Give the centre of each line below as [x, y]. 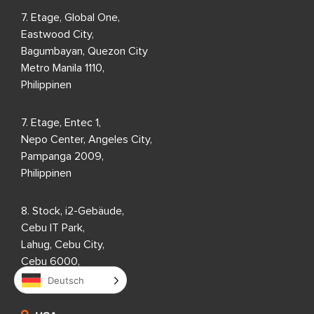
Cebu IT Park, [53, 227]
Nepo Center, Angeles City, [87, 139]
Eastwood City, [57, 34]
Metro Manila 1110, [63, 68]
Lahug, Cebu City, [63, 244]
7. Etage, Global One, [70, 17]
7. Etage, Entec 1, [61, 122]
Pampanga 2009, [62, 156]
